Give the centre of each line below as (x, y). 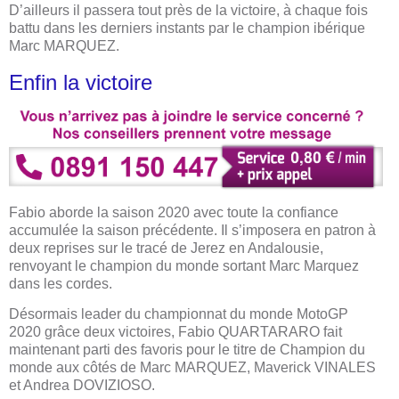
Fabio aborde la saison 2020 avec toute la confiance (174, 213)
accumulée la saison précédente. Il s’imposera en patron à (192, 231)
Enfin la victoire (81, 82)
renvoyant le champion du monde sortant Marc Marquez (184, 266)
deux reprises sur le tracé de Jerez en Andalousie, (166, 248)
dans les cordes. (61, 284)
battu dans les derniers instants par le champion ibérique (187, 28)
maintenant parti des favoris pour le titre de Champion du (187, 350)
